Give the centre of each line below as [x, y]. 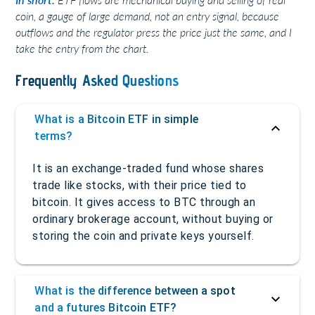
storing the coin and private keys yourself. [143, 236]
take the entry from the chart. [83, 48]
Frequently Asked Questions [97, 80]
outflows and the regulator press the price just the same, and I [154, 32]
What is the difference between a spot [135, 291]
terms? [54, 136]
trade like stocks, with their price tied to [140, 186]
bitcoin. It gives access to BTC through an [144, 202]
